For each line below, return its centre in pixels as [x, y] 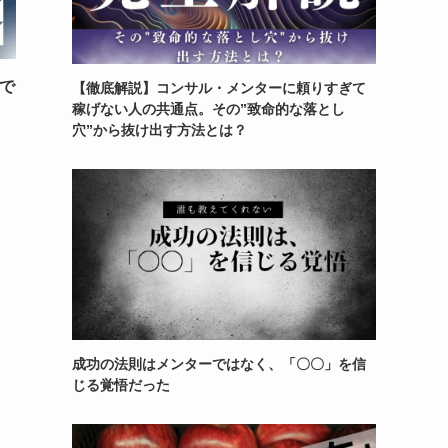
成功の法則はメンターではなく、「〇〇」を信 [219, 364]
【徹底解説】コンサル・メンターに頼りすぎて [219, 88]
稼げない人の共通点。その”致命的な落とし [208, 109]
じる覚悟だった [121, 385]
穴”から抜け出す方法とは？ [159, 130]
